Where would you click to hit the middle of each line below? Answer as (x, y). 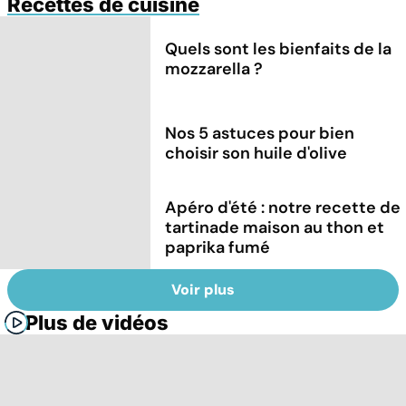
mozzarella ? (214, 68)
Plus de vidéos (97, 323)
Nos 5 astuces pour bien (260, 133)
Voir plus (203, 290)
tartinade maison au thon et (275, 227)
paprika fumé (218, 247)
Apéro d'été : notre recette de (283, 207)
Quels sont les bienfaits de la (279, 48)
